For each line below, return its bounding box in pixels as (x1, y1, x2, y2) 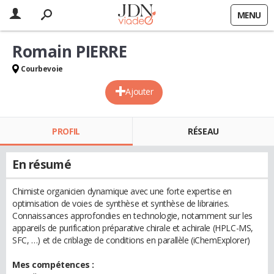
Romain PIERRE (12, 40, 127, 62)
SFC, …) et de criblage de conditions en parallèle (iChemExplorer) (12, 234, 250, 246)
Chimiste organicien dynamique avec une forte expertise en (12, 185, 232, 197)
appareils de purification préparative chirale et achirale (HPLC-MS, (12, 222, 253, 234)
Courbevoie (21, 64, 63, 74)
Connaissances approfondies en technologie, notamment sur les (12, 210, 253, 221)
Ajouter (125, 86, 154, 97)
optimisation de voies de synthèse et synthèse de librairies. (12, 198, 229, 209)
